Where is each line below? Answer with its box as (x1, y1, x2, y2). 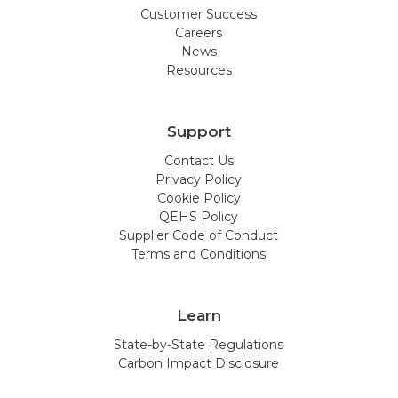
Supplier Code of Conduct (119, 227, 279, 243)
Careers (175, 24, 223, 41)
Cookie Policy (156, 189, 241, 206)
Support (166, 122, 231, 140)
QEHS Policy (159, 208, 239, 225)
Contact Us (163, 152, 234, 169)
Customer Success (140, 5, 258, 22)
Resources (165, 61, 232, 78)
